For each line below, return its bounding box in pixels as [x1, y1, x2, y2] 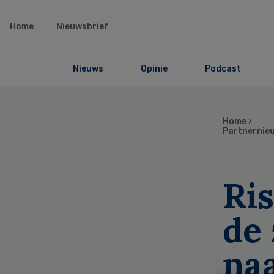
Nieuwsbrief [56, 21, 109, 32]
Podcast [204, 64, 241, 74]
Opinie [140, 64, 168, 74]
